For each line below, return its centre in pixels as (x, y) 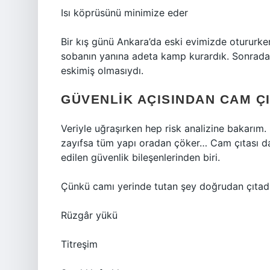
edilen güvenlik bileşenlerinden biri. (140, 157)
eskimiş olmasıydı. (102, 71)
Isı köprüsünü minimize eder (124, 13)
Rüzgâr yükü (89, 215)
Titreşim (79, 244)
